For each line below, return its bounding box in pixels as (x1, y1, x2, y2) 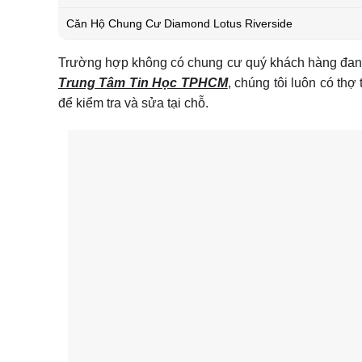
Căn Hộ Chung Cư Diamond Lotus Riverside (66, 17, 293, 31)
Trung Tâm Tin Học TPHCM (58, 76, 228, 90)
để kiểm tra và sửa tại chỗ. (58, 96, 208, 111)
